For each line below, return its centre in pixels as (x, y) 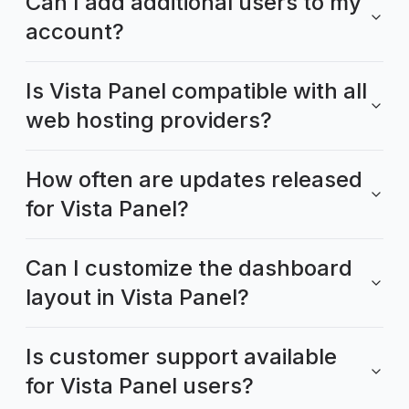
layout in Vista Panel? (137, 297)
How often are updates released (194, 179)
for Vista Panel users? (140, 385)
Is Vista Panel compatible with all (196, 90)
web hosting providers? (149, 120)
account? (75, 31)
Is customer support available (181, 356)
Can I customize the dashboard (189, 267)
